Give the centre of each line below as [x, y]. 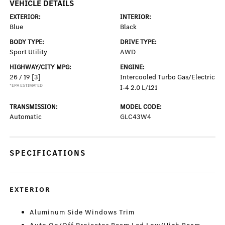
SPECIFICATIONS [48, 153]
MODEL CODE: [141, 107]
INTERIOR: [136, 17]
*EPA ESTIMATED [26, 85]
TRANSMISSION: [34, 107]
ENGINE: [132, 67]
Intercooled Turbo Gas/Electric [167, 77]
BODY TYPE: [27, 42]
